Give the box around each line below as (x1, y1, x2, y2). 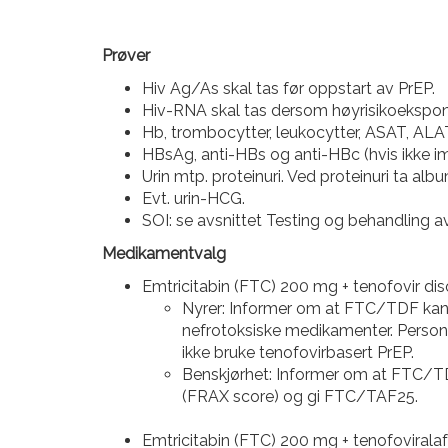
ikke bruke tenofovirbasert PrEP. (182, 343, 414, 362)
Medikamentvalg (102, 244, 226, 263)
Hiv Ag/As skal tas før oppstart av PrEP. (142, 79, 435, 98)
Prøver (102, 46, 150, 65)
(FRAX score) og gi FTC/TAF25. (182, 387, 418, 406)
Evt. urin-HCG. (142, 189, 245, 208)
